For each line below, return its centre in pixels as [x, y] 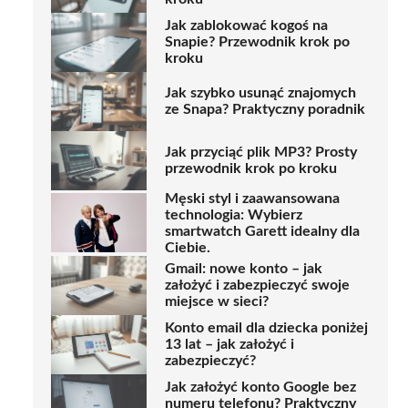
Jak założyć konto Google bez [260, 388]
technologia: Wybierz [234, 214]
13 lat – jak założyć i [229, 345]
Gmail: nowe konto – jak [244, 269]
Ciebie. [188, 247]
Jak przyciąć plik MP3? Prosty [261, 153]
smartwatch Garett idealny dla [262, 231]
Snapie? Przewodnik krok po [257, 42]
